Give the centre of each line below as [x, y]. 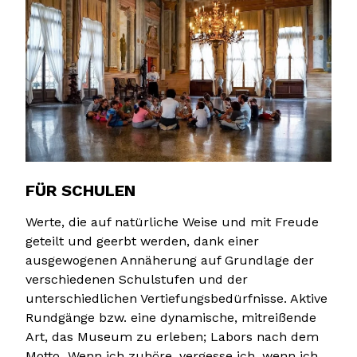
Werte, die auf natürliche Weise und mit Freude [172, 222]
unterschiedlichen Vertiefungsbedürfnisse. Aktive [177, 298]
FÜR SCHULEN [80, 190]
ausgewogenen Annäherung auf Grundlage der [170, 260]
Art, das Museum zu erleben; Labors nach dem [172, 336]
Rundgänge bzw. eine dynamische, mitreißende [171, 317]
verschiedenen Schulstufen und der [137, 279]
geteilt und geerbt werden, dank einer [142, 241]
